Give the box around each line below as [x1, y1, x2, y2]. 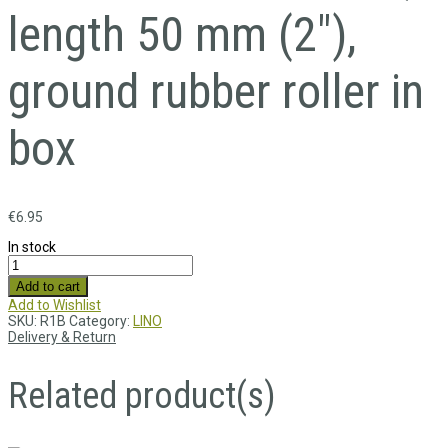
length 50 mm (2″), [8, 6, 356, 64]
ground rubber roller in [8, 63, 424, 121]
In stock [8, 239, 56, 256]
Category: [69, 313, 133, 330]
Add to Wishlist [8, 297, 101, 314]
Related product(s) [8, 375, 276, 418]
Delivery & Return [8, 329, 116, 346]
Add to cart [16, 279, 80, 295]
